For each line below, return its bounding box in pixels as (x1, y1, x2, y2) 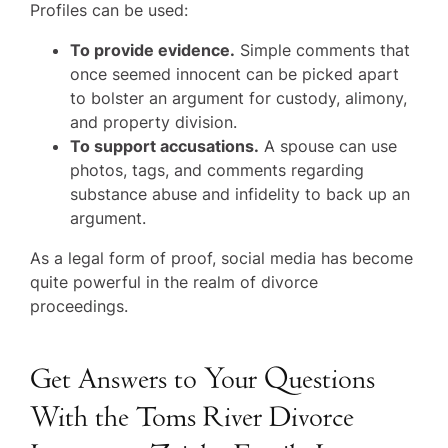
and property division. (70, 111, 238, 132)
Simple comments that (235, 39, 411, 60)
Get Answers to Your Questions (30, 360, 376, 400)
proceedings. (30, 295, 129, 316)
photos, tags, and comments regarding (70, 159, 365, 180)
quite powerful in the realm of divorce (30, 271, 319, 292)
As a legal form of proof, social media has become (30, 247, 414, 268)
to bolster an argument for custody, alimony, (70, 87, 408, 108)
